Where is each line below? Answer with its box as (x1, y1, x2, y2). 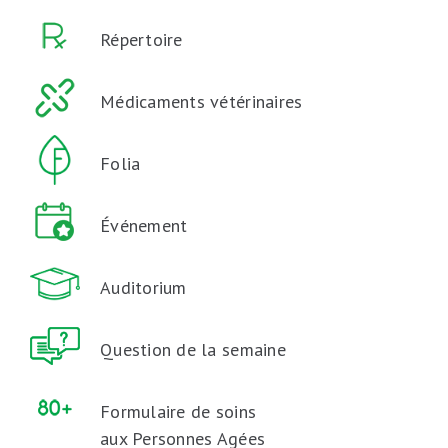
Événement (99, 214, 188, 237)
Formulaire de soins (99, 400, 257, 423)
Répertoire (99, 28, 183, 51)
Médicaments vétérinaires (99, 90, 303, 113)
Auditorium (99, 276, 187, 299)
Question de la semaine (99, 338, 286, 361)
